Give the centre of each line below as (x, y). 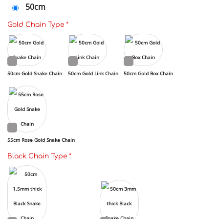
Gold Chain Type (37, 25)
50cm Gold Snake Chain (35, 74)
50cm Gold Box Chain (149, 74)
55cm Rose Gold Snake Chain (41, 140)
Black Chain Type (38, 156)
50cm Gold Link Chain (93, 74)
